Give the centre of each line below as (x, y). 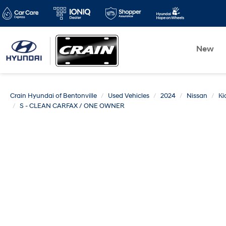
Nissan (197, 96)
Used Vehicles (129, 96)
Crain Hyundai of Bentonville (53, 96)
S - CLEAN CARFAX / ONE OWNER (72, 106)
